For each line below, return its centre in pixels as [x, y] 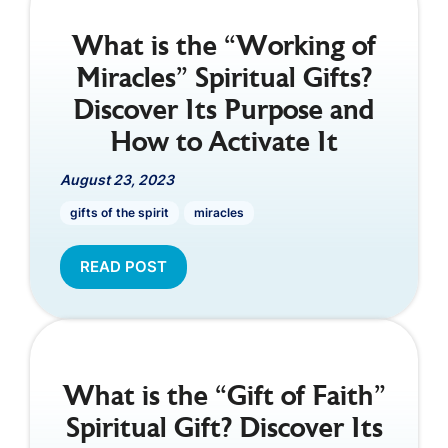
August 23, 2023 [117, 179]
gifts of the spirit [119, 212]
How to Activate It [224, 143]
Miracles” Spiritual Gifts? [224, 79]
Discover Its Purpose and [224, 111]
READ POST [123, 266]
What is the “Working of [224, 47]
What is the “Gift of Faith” [224, 397]
